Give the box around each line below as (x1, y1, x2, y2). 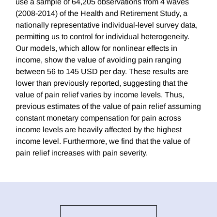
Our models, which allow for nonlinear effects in (15, 44, 177, 53)
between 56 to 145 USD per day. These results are (15, 67, 188, 76)
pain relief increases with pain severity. (15, 149, 148, 157)
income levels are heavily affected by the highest (15, 125, 182, 134)
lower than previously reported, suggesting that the (15, 79, 188, 88)
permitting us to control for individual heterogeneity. (15, 32, 189, 41)
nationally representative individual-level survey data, (15, 21, 198, 30)
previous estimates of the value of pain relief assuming (15, 102, 201, 111)
